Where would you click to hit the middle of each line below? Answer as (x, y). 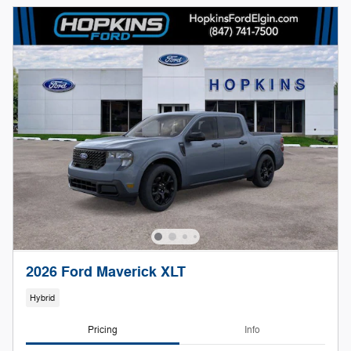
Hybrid (43, 298)
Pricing (103, 329)
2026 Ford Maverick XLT (106, 273)
